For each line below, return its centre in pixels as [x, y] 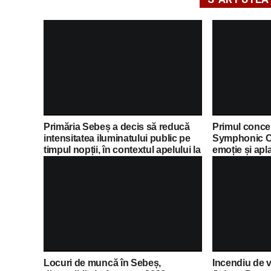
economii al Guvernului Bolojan [113, 162]
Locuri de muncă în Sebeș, [102, 263]
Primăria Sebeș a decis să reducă [117, 127]
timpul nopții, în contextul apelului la [122, 150]
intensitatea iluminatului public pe [117, 139]
